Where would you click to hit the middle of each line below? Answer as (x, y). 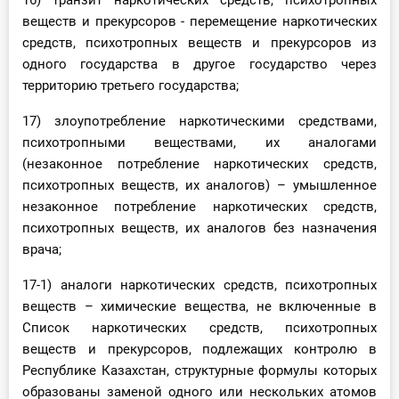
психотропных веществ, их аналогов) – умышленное (199, 186)
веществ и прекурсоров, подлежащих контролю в (199, 350)
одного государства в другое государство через (199, 65)
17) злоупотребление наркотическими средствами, (199, 122)
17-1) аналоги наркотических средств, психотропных (199, 285)
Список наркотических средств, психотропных (199, 328)
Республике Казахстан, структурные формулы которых (199, 371)
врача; (42, 250)
